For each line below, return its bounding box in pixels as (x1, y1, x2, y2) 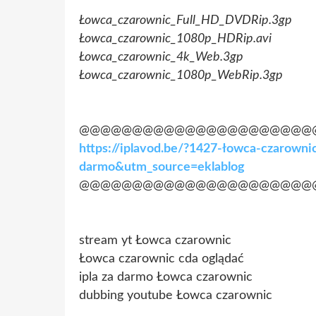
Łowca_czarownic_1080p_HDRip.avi (79, 32, 272, 45)
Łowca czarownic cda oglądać (79, 252, 244, 265)
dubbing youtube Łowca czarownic (79, 288, 272, 302)
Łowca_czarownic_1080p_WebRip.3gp (79, 68, 283, 82)
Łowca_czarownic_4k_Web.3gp (79, 50, 243, 63)
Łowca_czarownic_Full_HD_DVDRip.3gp (79, 13, 292, 27)
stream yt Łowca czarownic (79, 233, 231, 247)
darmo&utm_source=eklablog (79, 160, 245, 174)
